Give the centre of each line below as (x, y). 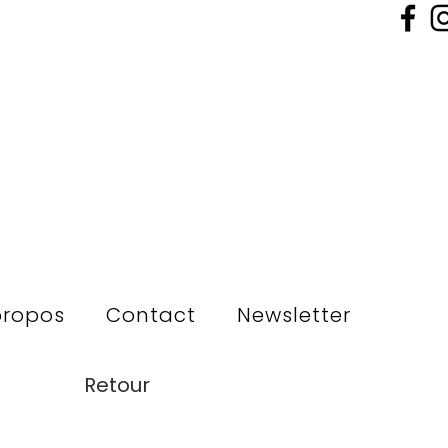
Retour (117, 385)
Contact (151, 315)
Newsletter (294, 315)
